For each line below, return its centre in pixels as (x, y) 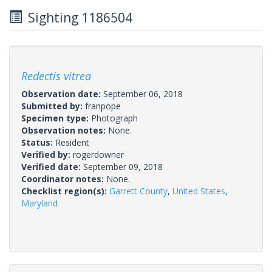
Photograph (114, 118)
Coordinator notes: (64, 178)
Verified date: (52, 166)
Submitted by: (53, 106)
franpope (103, 106)
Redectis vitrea (56, 76)
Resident (72, 142)
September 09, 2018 (123, 166)
